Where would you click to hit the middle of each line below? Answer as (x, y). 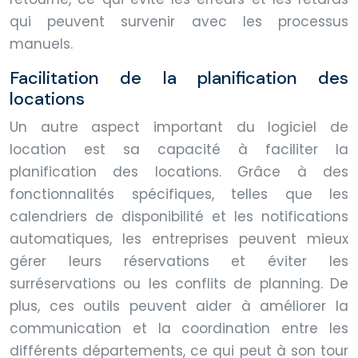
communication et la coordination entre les (179, 328)
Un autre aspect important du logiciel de (179, 127)
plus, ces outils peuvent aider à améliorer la (179, 306)
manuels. (41, 44)
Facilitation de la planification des (179, 78)
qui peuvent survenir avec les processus (179, 21)
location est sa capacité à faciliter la (179, 149)
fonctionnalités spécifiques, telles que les (179, 194)
